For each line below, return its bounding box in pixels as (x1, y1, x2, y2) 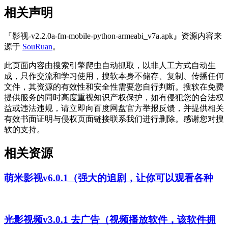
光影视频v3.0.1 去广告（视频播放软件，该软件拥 (4, 214, 216, 225)
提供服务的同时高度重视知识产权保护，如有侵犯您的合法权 (4, 93, 224, 102)
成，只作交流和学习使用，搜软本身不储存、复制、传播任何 (4, 71, 224, 80)
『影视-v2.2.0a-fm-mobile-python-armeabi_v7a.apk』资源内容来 (4, 31, 222, 40)
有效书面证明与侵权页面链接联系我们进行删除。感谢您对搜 (4, 114, 224, 123)
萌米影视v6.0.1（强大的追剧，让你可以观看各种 (4, 173, 213, 184)
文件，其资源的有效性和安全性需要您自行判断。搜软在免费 (4, 82, 224, 91)
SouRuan (22, 42, 52, 51)
